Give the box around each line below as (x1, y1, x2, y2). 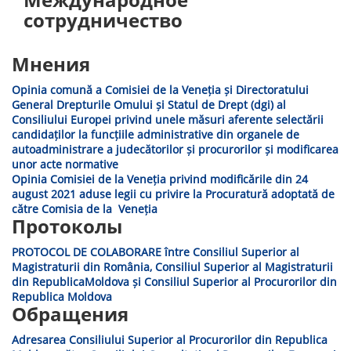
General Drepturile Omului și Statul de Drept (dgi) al (12, 97, 286, 112)
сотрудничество (24, 7, 183, 33)
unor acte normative (12, 157, 118, 172)
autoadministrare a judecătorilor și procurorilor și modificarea (12, 142, 338, 157)
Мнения (12, 51, 90, 77)
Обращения (12, 301, 128, 327)
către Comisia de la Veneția (12, 201, 161, 216)
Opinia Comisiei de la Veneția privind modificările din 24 (12, 172, 308, 186)
